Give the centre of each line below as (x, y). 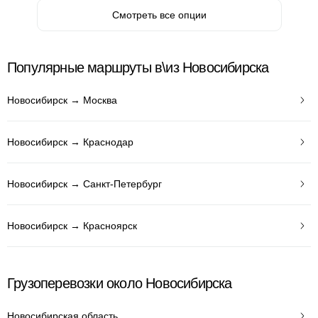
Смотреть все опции (159, 15)
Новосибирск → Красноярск (72, 225)
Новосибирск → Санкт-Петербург (84, 183)
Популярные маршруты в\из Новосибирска (138, 67)
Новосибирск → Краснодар (70, 142)
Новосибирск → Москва (62, 100)
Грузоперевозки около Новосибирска (120, 283)
